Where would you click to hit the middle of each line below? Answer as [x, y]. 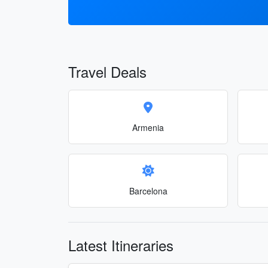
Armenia [148, 127]
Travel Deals [107, 71]
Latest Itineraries [121, 245]
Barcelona [148, 191]
